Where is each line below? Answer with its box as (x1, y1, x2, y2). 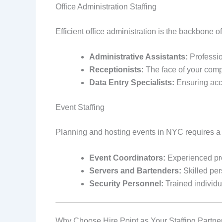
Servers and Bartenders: (89, 166, 181, 175)
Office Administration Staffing (55, 2, 157, 11)
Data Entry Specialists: (89, 78, 174, 87)
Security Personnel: (89, 179, 164, 188)
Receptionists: (89, 65, 144, 74)
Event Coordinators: (89, 153, 166, 162)
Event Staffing (55, 103, 105, 112)
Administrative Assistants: (89, 53, 188, 61)
